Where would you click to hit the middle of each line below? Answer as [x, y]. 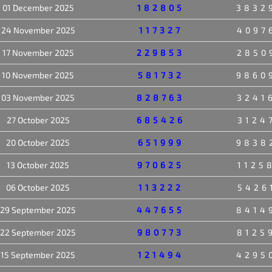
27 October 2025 [38, 120]
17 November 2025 [38, 52]
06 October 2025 [38, 187]
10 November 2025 [38, 75]
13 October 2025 [38, 165]
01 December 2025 [38, 7]
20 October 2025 [38, 142]
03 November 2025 [38, 97]
